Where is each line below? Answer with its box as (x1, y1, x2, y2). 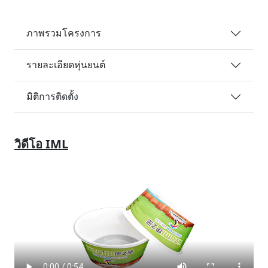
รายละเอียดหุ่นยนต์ (26, 58, 105, 72)
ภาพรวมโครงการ (26, 26, 101, 40)
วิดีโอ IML (14, 135, 68, 152)
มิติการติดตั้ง (26, 90, 78, 103)
